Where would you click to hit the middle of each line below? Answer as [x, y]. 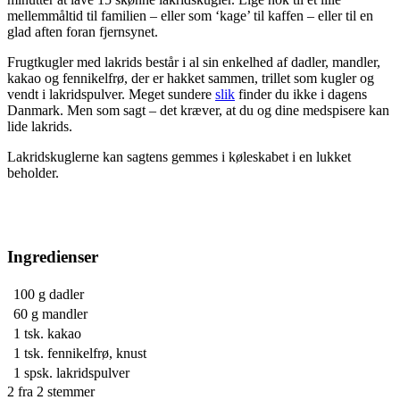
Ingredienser [53, 257]
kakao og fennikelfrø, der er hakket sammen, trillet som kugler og [191, 78]
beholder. [33, 172]
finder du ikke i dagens [301, 94]
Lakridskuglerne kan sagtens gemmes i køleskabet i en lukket [179, 156]
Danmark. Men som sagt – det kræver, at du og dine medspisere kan [198, 110]
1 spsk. [33, 373]
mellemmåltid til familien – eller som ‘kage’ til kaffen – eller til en [190, 15]
